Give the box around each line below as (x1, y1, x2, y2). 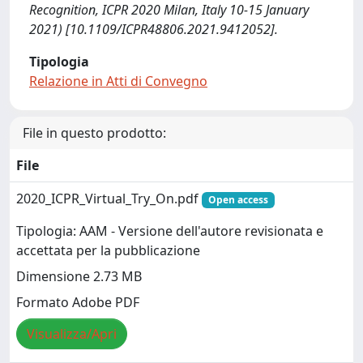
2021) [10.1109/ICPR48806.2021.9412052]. (29, 20, 278, 38)
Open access (207, 193, 268, 207)
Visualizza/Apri (27, 325, 117, 344)
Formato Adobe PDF (16, 293, 139, 312)
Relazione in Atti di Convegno (29, 72, 207, 90)
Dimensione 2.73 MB (16, 267, 142, 286)
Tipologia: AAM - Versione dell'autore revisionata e (16, 222, 323, 241)
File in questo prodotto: (23, 124, 166, 142)
